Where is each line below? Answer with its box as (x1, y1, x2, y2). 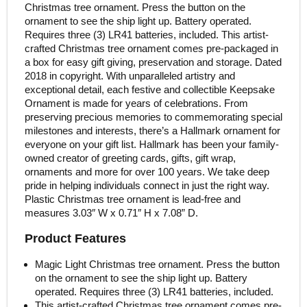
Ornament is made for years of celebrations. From (24, 97, 248, 109)
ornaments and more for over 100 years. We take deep (24, 165, 269, 177)
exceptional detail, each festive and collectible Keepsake (24, 83, 275, 95)
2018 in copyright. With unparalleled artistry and (24, 69, 235, 82)
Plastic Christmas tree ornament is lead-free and (24, 193, 241, 205)
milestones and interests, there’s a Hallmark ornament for (24, 124, 280, 136)
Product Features (24, 232, 126, 246)
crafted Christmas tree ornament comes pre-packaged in (24, 42, 278, 54)
